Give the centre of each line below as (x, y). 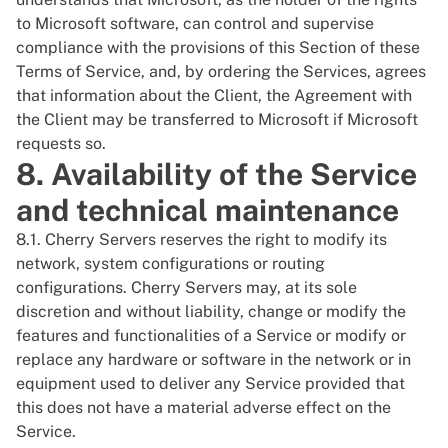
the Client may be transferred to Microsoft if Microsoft (217, 119)
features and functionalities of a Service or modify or (211, 335)
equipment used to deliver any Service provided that (210, 383)
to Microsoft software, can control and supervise (195, 23)
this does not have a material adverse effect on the (203, 407)
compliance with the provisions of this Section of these (218, 47)
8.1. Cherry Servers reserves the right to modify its (201, 239)
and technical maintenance (207, 210)
